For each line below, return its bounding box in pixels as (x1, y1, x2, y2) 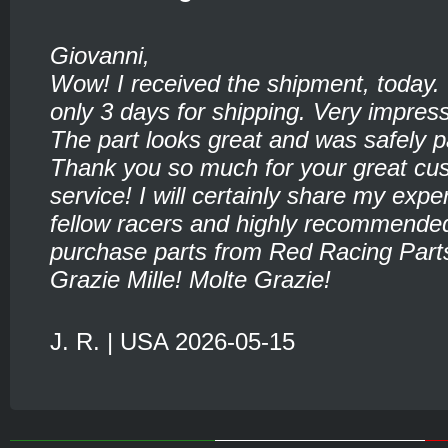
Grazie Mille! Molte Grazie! (50, 265, 331, 293)
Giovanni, (50, 41, 150, 69)
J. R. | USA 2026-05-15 (50, 327, 295, 355)
